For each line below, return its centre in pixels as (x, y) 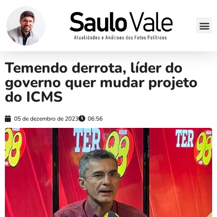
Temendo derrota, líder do (94, 68)
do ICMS (34, 97)
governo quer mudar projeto (101, 82)
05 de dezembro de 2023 (46, 118)
